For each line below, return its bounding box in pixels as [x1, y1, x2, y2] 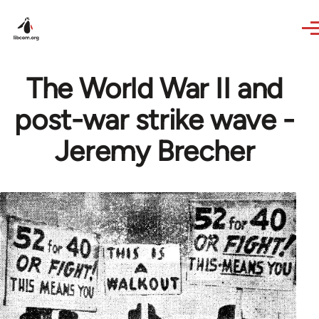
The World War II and [26, 71, 283, 105]
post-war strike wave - [14, 103, 295, 137]
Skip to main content [13, 3, 123, 16]
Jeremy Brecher [54, 134, 255, 168]
